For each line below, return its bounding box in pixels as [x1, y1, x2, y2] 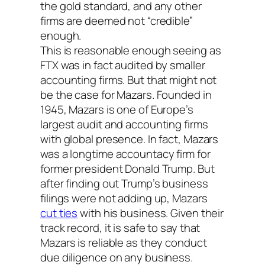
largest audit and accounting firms [40, 116, 208, 132]
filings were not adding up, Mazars [40, 190, 208, 206]
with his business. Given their [77, 205, 224, 221]
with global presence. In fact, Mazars [40, 131, 219, 147]
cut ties [40, 205, 78, 221]
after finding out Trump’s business [40, 175, 208, 191]
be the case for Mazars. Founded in [40, 86, 212, 102]
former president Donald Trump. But [40, 160, 215, 176]
